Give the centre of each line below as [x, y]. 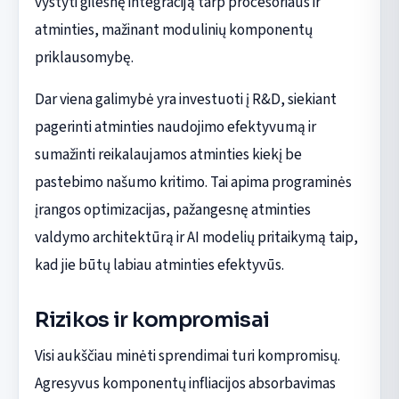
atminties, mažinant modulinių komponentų [173, 29]
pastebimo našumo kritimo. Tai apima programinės [193, 182]
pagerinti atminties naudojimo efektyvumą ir [175, 126]
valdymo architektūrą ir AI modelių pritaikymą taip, [196, 237]
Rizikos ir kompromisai [152, 319]
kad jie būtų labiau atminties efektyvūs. [159, 265]
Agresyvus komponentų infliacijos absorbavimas [185, 384]
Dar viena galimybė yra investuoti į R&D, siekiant [185, 99]
